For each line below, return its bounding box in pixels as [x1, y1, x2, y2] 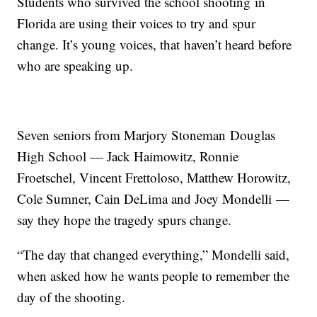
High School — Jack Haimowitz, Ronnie [17, 147, 239, 166]
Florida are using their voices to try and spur [17, 14, 256, 33]
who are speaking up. [17, 57, 134, 75]
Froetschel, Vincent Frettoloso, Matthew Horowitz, [17, 168, 292, 187]
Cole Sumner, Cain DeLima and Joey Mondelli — [17, 190, 290, 208]
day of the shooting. [17, 288, 126, 306]
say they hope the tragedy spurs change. [17, 211, 232, 229]
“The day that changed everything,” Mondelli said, [17, 246, 290, 264]
